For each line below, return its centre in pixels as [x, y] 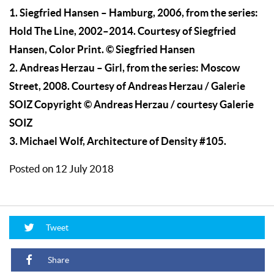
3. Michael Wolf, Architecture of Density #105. [118, 141]
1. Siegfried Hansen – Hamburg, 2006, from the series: [134, 13]
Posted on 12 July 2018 [61, 169]
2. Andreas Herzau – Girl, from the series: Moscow [124, 68]
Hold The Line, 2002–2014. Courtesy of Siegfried [123, 31]
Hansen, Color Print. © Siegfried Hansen [102, 50]
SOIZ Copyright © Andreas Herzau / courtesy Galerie [131, 105]
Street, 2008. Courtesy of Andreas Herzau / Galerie [127, 86]
